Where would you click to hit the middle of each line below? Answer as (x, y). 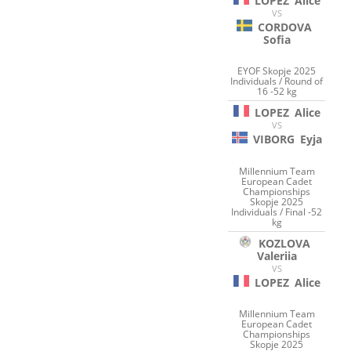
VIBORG (273, 139)
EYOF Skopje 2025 (277, 71)
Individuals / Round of (277, 81)
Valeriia (277, 255)
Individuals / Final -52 (277, 212)
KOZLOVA (285, 243)
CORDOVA (284, 27)
